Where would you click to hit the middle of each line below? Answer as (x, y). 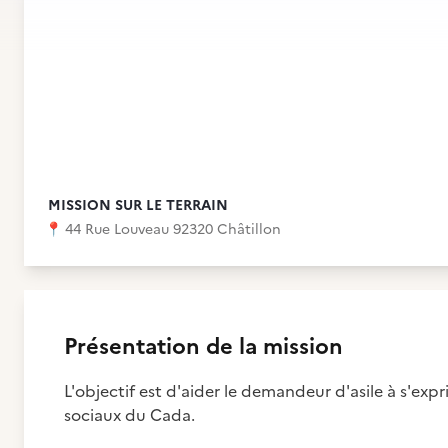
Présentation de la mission (203, 346)
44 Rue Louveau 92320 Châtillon (173, 229)
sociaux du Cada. (129, 415)
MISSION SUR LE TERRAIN (138, 205)
